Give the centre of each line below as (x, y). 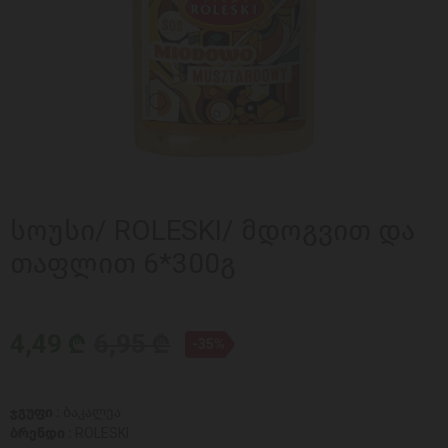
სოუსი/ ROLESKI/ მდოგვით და (212, 230)
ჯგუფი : (36, 412)
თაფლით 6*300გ (123, 263)
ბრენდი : (42, 433)
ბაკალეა (92, 412)
